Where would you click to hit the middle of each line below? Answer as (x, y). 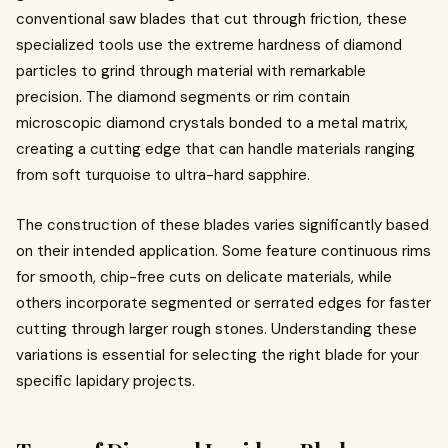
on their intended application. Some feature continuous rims (223, 251)
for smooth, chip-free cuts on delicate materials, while (204, 277)
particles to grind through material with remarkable (191, 71)
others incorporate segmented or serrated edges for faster (223, 303)
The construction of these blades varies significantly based (222, 225)
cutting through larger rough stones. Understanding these (216, 329)
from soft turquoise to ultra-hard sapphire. (163, 175)
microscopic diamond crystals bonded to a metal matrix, (212, 123)
